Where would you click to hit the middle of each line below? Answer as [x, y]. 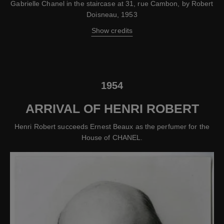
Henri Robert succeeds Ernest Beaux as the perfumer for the [112, 127]
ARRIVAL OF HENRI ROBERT [112, 109]
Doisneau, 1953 [112, 15]
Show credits [112, 31]
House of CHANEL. [112, 138]
